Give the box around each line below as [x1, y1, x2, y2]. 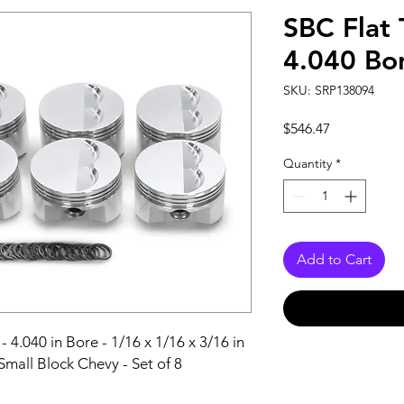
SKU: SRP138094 [283, 82, 374, 98]
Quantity [283, 155, 332, 171]
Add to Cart [297, 251, 372, 268]
